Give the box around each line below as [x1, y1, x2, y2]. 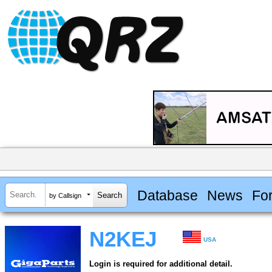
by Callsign [49, 191, 81, 199]
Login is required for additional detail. [89, 259, 233, 269]
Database [137, 187, 198, 203]
